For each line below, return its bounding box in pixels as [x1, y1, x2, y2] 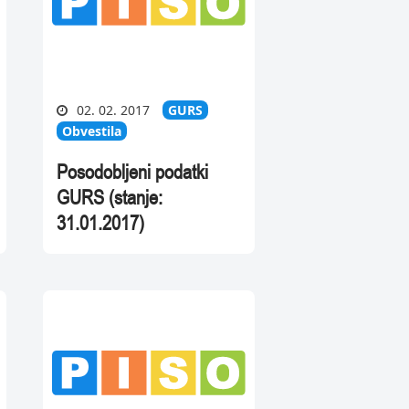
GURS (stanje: [57, 185, 163, 210]
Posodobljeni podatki [57, 160, 209, 184]
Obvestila [62, 122, 122, 141]
